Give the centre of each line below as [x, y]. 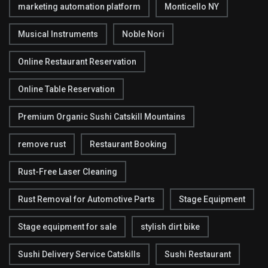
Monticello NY [192, 7]
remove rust [42, 144]
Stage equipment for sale [67, 227]
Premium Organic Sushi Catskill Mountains [102, 117]
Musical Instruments [58, 34]
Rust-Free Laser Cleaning [68, 172]
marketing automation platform [79, 7]
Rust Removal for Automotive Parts [86, 200]
